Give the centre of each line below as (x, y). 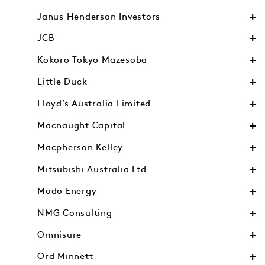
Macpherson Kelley (80, 147)
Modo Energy (67, 191)
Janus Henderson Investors (99, 17)
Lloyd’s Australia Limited (94, 104)
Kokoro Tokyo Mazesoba (93, 60)
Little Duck (62, 82)
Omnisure (60, 235)
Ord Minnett (65, 257)
